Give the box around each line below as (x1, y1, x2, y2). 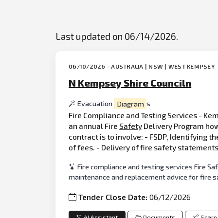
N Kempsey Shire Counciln (69, 77, 192, 89)
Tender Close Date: (78, 192, 150, 201)
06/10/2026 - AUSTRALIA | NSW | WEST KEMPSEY (69, 63, 217, 70)
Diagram (116, 99, 144, 108)
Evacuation (77, 99, 114, 108)
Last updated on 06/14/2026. (55, 31, 178, 42)
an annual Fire (69, 121, 120, 130)
